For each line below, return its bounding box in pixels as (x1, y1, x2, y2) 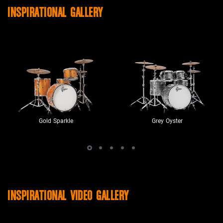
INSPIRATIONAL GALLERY (7, 6, 103, 20)
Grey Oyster (152, 117, 183, 124)
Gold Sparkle (38, 117, 73, 124)
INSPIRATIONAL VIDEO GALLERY (7, 190, 129, 203)
